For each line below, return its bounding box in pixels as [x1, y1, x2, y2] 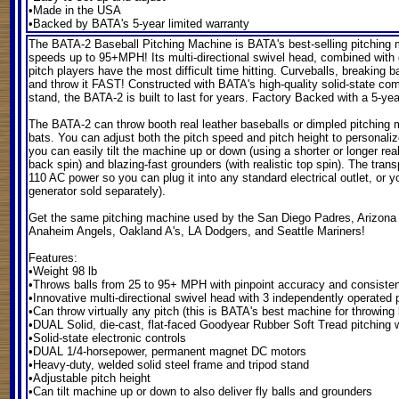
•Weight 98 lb [28, 265, 97, 278]
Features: [28, 251, 77, 265]
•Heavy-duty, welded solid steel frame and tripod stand [28, 358, 309, 371]
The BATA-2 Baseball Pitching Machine [28, 37, 232, 51]
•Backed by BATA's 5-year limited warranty [28, 17, 249, 30]
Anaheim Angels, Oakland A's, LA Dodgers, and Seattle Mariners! [28, 224, 365, 238]
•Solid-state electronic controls [28, 331, 186, 345]
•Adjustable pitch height [28, 371, 151, 385]
